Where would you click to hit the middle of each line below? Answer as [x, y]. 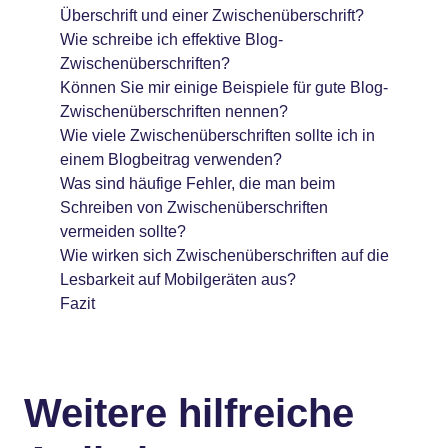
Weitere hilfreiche [189, 413]
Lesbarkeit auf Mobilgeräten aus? [178, 279]
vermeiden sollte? [123, 231]
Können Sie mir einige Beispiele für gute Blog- [224, 87]
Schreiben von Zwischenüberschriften [194, 207]
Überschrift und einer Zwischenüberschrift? [212, 15]
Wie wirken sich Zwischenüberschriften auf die [224, 255]
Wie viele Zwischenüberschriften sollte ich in [217, 135]
